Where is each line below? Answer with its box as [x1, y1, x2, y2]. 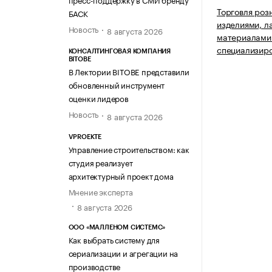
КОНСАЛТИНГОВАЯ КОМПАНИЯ [68, 48, 171, 55]
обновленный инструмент [68, 78, 165, 91]
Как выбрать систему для [68, 233, 160, 245]
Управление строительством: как [68, 142, 189, 155]
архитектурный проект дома [68, 169, 174, 182]
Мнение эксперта [68, 185, 133, 197]
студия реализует [68, 155, 133, 168]
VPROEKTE [68, 133, 101, 140]
